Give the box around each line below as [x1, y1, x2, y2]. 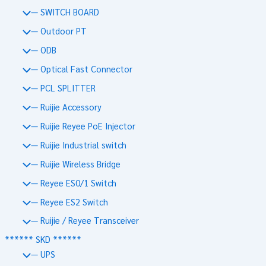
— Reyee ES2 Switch [30, 195, 108, 207]
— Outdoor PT [30, 25, 87, 37]
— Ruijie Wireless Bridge [30, 157, 121, 169]
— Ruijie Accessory [30, 100, 102, 112]
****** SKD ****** [4, 233, 81, 245]
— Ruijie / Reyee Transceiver [30, 214, 139, 226]
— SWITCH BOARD [30, 6, 99, 18]
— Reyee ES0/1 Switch [30, 176, 116, 188]
